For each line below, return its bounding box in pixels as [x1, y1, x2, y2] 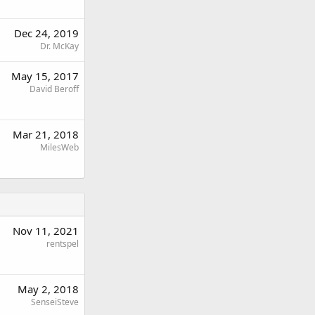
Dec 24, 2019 [14, 26, 79, 40]
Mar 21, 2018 [13, 127, 79, 141]
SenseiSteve [31, 296, 79, 308]
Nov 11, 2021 [13, 224, 79, 238]
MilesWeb [40, 141, 79, 153]
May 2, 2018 [18, 282, 79, 296]
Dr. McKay [40, 40, 79, 52]
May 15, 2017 [11, 69, 79, 83]
